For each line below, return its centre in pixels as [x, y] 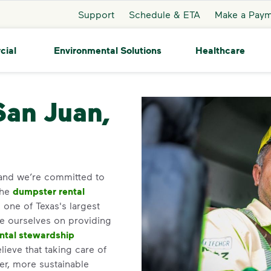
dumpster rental [49, 191]
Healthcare [220, 50]
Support [96, 14]
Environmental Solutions [107, 50]
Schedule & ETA [164, 14]
